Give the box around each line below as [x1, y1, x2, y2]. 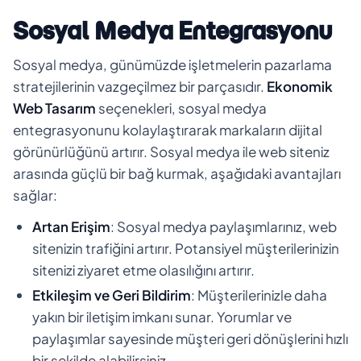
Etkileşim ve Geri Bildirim [32, 285, 191, 304]
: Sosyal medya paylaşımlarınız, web [110, 217, 337, 235]
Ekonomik [267, 77, 333, 95]
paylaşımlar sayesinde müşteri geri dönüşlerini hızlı [32, 329, 348, 347]
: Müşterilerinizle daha [191, 285, 327, 304]
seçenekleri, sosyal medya [96, 98, 267, 117]
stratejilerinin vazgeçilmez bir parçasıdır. [13, 77, 267, 95]
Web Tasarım [13, 98, 96, 117]
